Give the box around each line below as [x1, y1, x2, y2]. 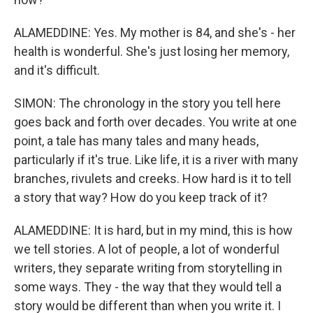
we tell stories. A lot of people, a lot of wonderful [14, 242, 279, 256]
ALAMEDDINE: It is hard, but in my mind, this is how [14, 223, 293, 238]
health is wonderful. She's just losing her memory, [14, 44, 289, 59]
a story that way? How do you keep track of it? [14, 190, 268, 205]
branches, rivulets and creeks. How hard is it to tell [14, 171, 291, 186]
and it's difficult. [14, 63, 100, 78]
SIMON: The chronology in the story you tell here [14, 96, 281, 110]
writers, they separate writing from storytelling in [14, 261, 282, 275]
